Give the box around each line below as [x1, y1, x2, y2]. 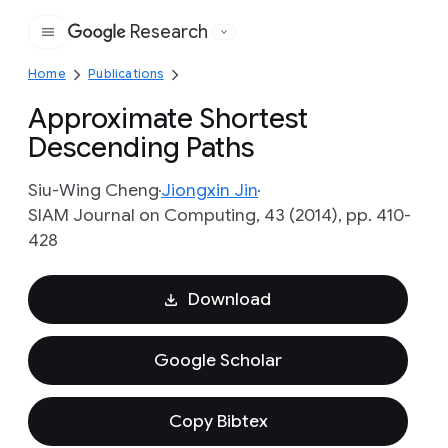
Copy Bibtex [168, 410, 268, 432]
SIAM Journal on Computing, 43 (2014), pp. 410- [28, 204, 411, 226]
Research [130, 21, 208, 43]
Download [187, 288, 271, 310]
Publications [88, 66, 164, 81]
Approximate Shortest [28, 101, 308, 136]
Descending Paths [28, 130, 254, 165]
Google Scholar [154, 349, 282, 371]
